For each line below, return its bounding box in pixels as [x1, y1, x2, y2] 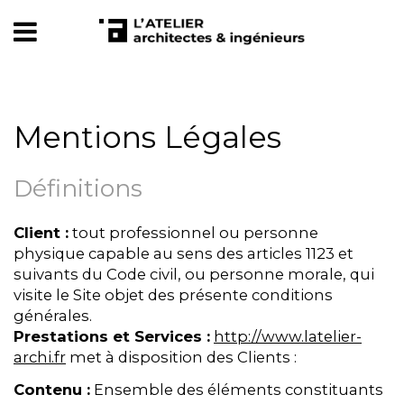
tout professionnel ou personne [69, 224, 318, 243]
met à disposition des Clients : [66, 348, 297, 367]
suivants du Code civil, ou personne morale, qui [14, 265, 374, 284]
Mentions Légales [14, 119, 281, 155]
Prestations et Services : [14, 327, 210, 346]
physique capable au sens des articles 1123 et [14, 244, 353, 263]
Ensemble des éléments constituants [90, 381, 383, 399]
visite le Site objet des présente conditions [14, 286, 333, 305]
